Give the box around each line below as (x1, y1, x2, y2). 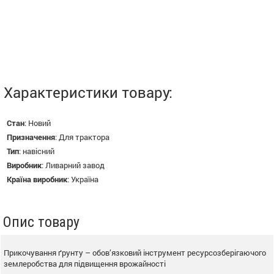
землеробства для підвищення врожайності (4, 257, 166, 269)
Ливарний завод (45, 159, 105, 171)
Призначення (7, 131, 55, 143)
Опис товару (3, 213, 80, 231)
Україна (71, 173, 98, 185)
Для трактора (59, 131, 109, 143)
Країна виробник (7, 173, 67, 185)
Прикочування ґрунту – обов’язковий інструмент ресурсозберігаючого (4, 246, 266, 258)
